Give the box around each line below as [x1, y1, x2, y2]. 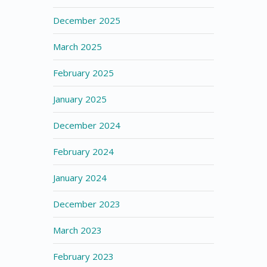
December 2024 [53, 119, 120, 131]
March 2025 [53, 41, 102, 52]
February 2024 [53, 145, 114, 157]
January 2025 [53, 93, 107, 105]
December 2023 [53, 198, 120, 210]
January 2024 [53, 172, 107, 184]
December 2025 [53, 14, 120, 26]
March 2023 [53, 224, 102, 236]
